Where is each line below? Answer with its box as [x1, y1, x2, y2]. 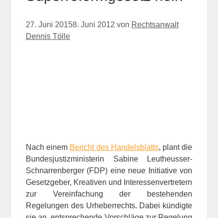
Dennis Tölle [26, 32, 70, 40]
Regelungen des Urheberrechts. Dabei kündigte [26, 201, 192, 210]
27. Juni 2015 [26, 20, 73, 29]
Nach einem [26, 143, 70, 151]
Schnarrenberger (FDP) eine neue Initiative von [26, 166, 192, 175]
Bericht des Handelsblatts [70, 143, 159, 151]
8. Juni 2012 [73, 20, 115, 29]
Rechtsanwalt [131, 20, 179, 29]
